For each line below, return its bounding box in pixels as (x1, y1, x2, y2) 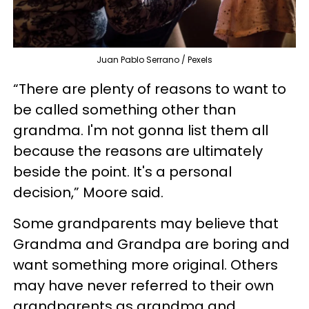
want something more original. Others (13, 255, 278, 275)
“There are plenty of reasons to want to (13, 79, 286, 99)
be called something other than (13, 100, 236, 119)
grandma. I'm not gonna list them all (13, 121, 268, 140)
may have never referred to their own (13, 276, 274, 295)
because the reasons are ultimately (13, 141, 263, 161)
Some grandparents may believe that (13, 214, 279, 233)
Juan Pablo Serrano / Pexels (97, 54, 212, 66)
